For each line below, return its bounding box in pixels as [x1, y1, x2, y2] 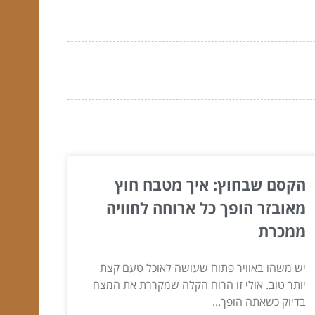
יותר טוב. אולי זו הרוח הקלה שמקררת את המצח [92, 277, 306, 293]
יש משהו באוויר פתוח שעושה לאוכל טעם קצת [99, 260, 306, 276]
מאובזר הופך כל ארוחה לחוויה [105, 197, 306, 219]
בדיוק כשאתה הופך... [212, 294, 306, 310]
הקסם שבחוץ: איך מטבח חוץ [114, 174, 306, 195]
